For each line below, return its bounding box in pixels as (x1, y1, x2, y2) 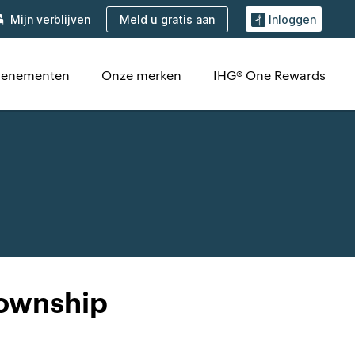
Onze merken (101, 67, 181, 83)
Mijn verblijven (10, 13, 90, 27)
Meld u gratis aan (120, 12, 215, 26)
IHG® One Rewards (213, 67, 326, 83)
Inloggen (269, 13, 316, 27)
